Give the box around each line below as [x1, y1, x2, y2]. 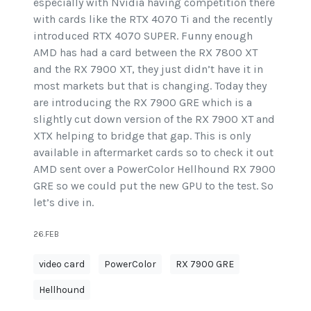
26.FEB [33, 228, 59, 239]
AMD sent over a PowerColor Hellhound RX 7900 [33, 162, 276, 176]
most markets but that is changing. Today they [33, 78, 267, 92]
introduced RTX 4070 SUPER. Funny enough [33, 28, 253, 42]
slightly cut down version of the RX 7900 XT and [33, 112, 275, 126]
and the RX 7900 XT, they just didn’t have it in [33, 62, 263, 76]
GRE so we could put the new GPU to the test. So [33, 178, 274, 192]
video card [39, 258, 85, 270]
